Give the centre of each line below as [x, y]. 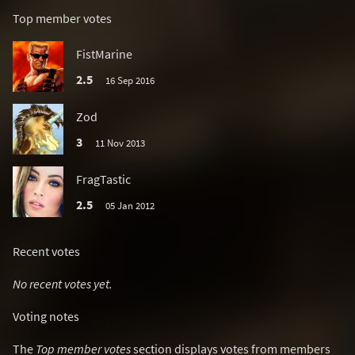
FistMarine [104, 54]
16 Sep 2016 [130, 80]
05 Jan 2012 [130, 205]
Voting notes [46, 316]
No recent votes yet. [63, 284]
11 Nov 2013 [120, 143]
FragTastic [103, 179]
